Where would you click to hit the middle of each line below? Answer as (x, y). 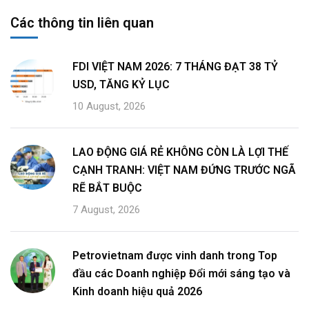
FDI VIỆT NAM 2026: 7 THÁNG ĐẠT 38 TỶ (175, 66)
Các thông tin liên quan (82, 22)
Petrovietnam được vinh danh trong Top (175, 255)
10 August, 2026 (109, 106)
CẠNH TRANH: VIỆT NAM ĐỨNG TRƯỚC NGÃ (184, 170)
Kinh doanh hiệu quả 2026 (137, 291)
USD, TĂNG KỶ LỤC (121, 84)
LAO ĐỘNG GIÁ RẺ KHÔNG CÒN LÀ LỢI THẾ (180, 152)
